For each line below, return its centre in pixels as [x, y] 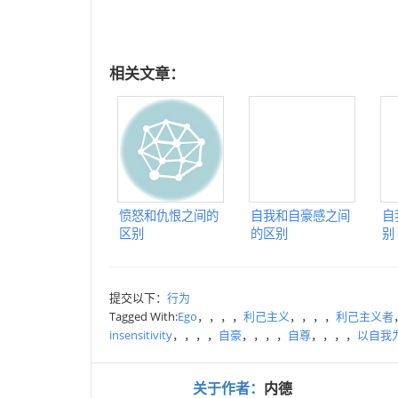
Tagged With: [143, 316]
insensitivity [141, 335]
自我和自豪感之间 [300, 215]
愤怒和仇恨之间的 [169, 215]
